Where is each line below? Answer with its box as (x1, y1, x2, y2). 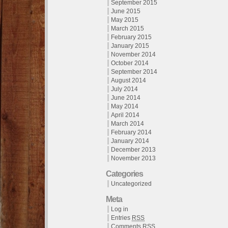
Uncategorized (111, 180, 152, 187)
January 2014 (111, 137, 149, 145)
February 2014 (111, 129, 152, 136)
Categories (106, 169, 143, 178)
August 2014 (111, 77, 146, 84)
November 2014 (111, 51, 156, 58)
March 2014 (111, 120, 144, 127)
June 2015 (111, 8, 140, 15)
